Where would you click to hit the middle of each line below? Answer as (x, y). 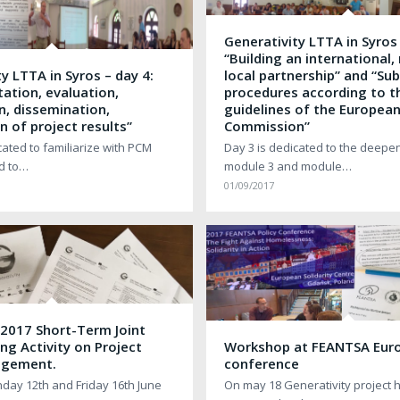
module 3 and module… (288, 166)
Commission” (267, 125)
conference (262, 363)
